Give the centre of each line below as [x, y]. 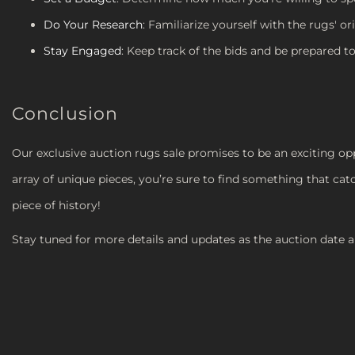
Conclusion [65, 113]
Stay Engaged [82, 50]
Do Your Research [93, 24]
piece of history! [56, 205]
